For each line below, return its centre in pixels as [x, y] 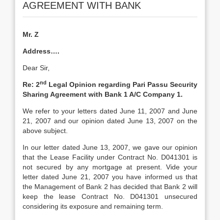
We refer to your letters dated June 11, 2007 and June [110, 111]
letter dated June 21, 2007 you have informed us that [110, 177]
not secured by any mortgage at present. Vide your [110, 167]
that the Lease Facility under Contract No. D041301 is [110, 157]
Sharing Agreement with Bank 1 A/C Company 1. [103, 94]
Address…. [41, 51]
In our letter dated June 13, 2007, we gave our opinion [110, 147]
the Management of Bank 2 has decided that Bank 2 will [110, 187]
